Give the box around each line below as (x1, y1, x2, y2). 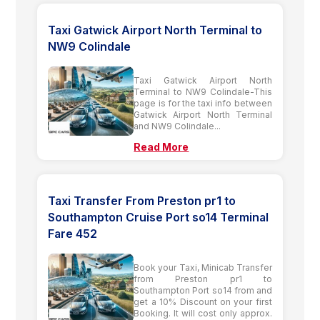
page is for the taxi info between (134, 97, 272, 109)
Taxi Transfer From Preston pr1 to (48, 193, 236, 208)
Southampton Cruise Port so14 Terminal (48, 209, 269, 224)
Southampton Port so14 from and (134, 284, 272, 296)
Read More (134, 140, 189, 153)
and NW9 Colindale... (134, 120, 221, 131)
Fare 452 (48, 226, 98, 241)
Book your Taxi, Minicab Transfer (134, 261, 272, 273)
